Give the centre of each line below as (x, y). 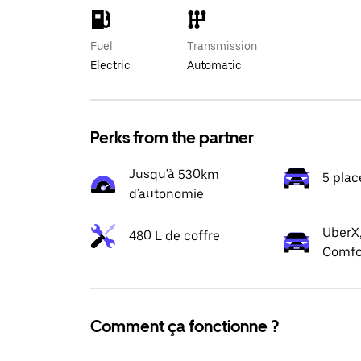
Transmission (222, 46)
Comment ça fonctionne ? (185, 326)
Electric (110, 65)
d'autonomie (166, 194)
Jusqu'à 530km (174, 174)
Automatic (214, 65)
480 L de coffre (174, 236)
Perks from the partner (172, 138)
